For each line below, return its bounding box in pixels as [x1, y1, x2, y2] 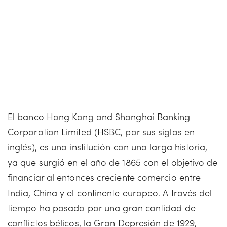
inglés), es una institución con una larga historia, [8, 140, 208, 153]
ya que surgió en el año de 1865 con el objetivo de [8, 156, 218, 168]
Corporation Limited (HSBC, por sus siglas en [8, 125, 195, 138]
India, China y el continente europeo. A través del [8, 186, 212, 199]
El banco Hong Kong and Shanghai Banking [8, 110, 191, 123]
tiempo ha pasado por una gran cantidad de [8, 201, 196, 214]
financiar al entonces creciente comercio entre [8, 171, 201, 183]
